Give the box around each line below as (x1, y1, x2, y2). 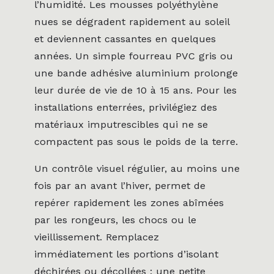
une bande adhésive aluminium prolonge (34, 67, 238, 79)
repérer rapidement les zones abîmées (34, 197, 224, 209)
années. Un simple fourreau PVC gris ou (34, 50, 233, 62)
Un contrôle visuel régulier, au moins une (34, 163, 240, 175)
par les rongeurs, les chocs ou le (34, 214, 196, 226)
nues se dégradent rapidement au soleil (34, 15, 229, 28)
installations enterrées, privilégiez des (34, 101, 217, 113)
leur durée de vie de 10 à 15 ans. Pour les (34, 84, 237, 96)
